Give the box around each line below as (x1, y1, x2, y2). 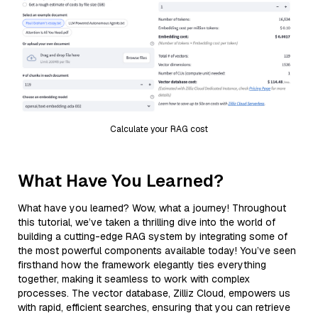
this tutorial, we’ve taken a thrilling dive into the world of (18, 215, 275, 229)
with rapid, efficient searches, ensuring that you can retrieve (18, 300, 290, 314)
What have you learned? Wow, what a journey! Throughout (18, 201, 286, 214)
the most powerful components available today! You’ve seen (18, 243, 296, 257)
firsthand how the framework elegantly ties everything (18, 258, 266, 271)
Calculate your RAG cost (110, 123, 208, 135)
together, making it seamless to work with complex (18, 272, 250, 285)
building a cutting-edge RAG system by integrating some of (18, 229, 287, 243)
